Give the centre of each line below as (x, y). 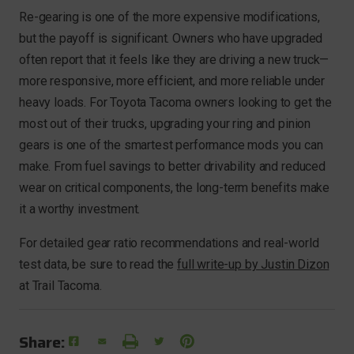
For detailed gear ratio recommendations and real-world (169, 243)
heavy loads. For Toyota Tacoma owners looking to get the (176, 103)
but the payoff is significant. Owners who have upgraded (171, 39)
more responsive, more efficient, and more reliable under (172, 81)
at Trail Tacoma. (60, 286)
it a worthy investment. (80, 209)
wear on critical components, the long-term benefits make (175, 188)
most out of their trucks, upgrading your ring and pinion (165, 124)
